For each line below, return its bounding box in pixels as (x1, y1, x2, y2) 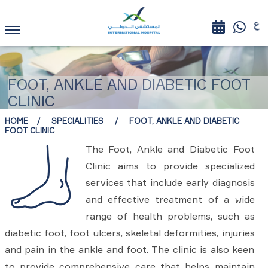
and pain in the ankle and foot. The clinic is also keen (4, 243, 255, 256)
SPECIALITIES (51, 116, 106, 126)
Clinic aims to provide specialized (85, 160, 255, 172)
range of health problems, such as (85, 210, 255, 223)
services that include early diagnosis (85, 176, 255, 189)
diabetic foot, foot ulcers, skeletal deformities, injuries (4, 227, 255, 239)
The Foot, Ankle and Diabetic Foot (85, 143, 255, 156)
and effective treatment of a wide (85, 193, 255, 206)
